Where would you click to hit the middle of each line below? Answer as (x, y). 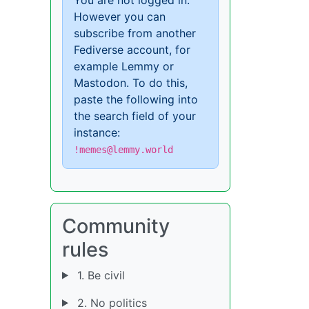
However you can (120, 16)
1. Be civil (99, 275)
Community (116, 226)
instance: (97, 132)
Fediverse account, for (132, 49)
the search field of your (135, 116)
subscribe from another (135, 33)
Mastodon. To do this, (131, 82)
